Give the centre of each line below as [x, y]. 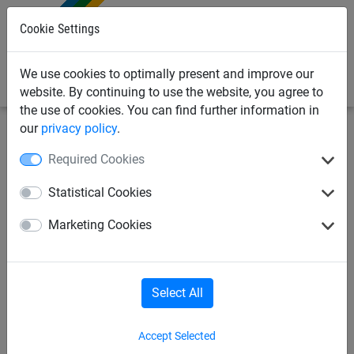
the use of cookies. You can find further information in [169, 110]
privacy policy [79, 128]
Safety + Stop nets [119, 141]
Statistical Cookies [100, 192]
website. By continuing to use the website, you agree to [171, 92]
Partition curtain [76, 242]
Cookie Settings [60, 29]
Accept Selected [177, 335]
